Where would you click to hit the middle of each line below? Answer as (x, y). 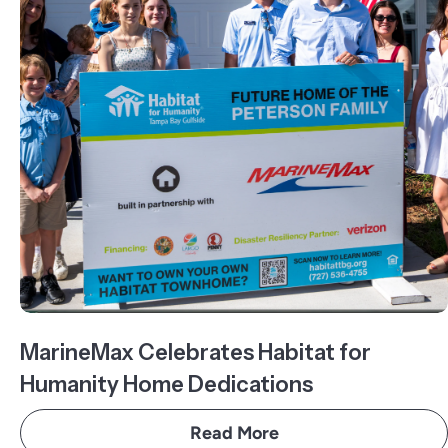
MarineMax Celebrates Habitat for (195, 352)
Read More (234, 433)
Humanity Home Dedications (166, 384)
